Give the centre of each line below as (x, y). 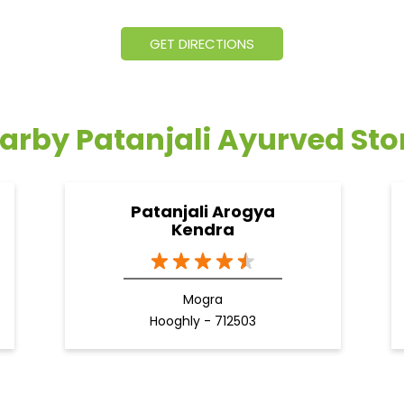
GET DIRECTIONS (202, 44)
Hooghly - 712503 (202, 321)
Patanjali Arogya (202, 212)
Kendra (202, 230)
